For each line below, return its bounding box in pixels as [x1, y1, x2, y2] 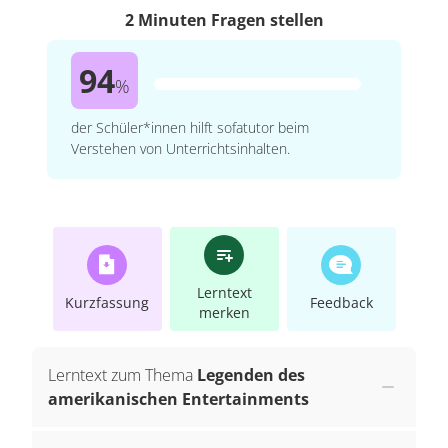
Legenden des [197, 363, 305, 386]
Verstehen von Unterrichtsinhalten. [71, 138, 291, 158]
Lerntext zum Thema [48, 363, 193, 386]
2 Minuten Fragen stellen [124, 8, 324, 31]
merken [198, 302, 250, 322]
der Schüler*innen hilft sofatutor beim [71, 117, 310, 137]
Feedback [309, 292, 373, 312]
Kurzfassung [65, 292, 149, 312]
